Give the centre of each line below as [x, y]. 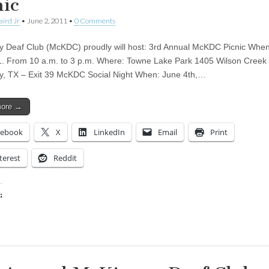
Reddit [65, 158]
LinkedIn [109, 132]
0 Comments [95, 20]
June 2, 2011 [47, 20]
